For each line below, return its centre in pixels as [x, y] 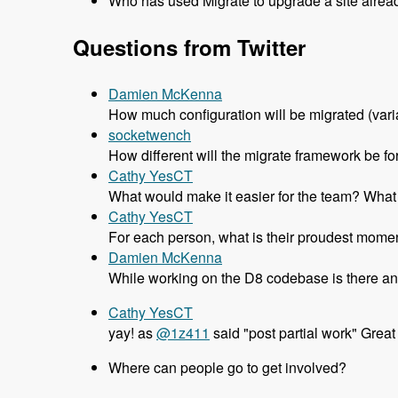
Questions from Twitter [189, 48]
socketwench [150, 135]
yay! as [132, 333]
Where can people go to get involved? [227, 368]
